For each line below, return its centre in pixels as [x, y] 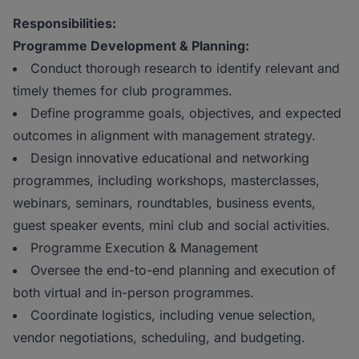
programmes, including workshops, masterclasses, [166, 181]
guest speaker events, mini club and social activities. [171, 226]
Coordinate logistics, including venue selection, [173, 315]
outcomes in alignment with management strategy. [164, 136]
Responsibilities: [65, 24]
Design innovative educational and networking [170, 158]
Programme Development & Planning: [131, 46]
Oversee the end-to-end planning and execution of [183, 270]
